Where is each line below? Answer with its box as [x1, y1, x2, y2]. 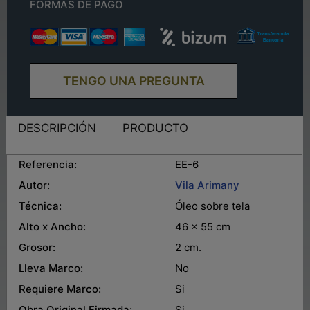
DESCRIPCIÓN [18, 121, 97, 136]
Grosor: [8, 240, 56, 254]
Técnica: [19, 199, 62, 212]
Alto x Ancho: [8, 219, 86, 233]
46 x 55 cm [175, 219, 231, 233]
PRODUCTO [122, 121, 188, 136]
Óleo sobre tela [175, 199, 250, 212]
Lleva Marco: [8, 261, 84, 275]
